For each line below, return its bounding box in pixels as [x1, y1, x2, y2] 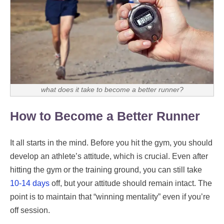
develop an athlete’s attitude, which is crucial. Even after [10, 151, 208, 160]
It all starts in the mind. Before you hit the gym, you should [10, 138, 212, 147]
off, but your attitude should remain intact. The [49, 178, 212, 187]
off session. [10, 205, 50, 214]
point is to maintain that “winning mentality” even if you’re [10, 192, 210, 201]
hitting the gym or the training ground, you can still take [10, 165, 202, 174]
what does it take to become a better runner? [40, 86, 183, 94]
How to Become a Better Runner [10, 108, 200, 123]
